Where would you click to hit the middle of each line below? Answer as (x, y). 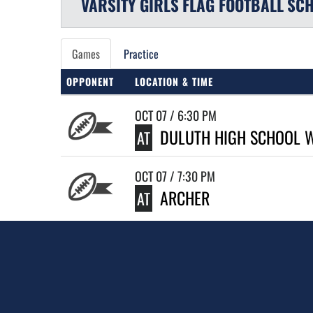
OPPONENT (90, 81)
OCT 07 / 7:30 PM (175, 176)
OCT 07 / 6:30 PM (176, 115)
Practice (141, 54)
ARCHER (185, 198)
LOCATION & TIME (174, 81)
